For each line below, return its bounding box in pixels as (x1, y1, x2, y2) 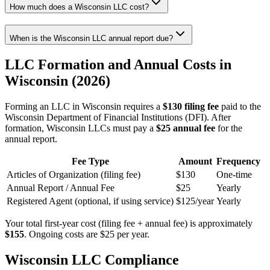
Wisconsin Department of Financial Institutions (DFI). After (5, 111, 231, 122)
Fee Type (71, 155, 109, 166)
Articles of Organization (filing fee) (7, 169, 140, 180)
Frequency (216, 155, 260, 166)
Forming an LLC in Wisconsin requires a (5, 101, 163, 111)
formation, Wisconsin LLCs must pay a (5, 122, 156, 133)
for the (215, 122, 242, 133)
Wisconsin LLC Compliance (5, 251, 179, 268)
